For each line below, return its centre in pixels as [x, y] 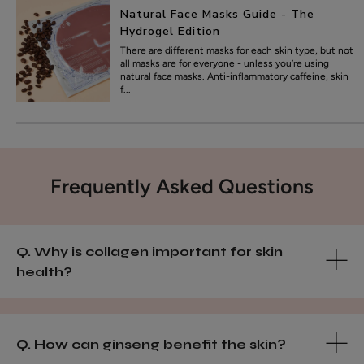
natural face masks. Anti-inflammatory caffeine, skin [235, 76]
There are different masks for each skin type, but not [237, 50]
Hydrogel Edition [171, 31]
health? [44, 271]
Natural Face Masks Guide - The [218, 14]
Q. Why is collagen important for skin [149, 251]
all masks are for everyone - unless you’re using [225, 63]
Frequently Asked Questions [182, 186]
